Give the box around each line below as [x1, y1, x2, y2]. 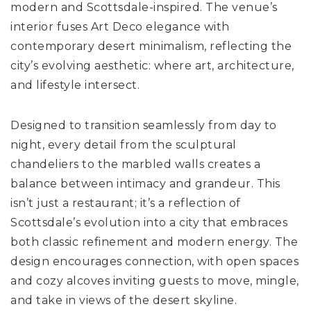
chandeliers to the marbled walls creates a [10, 158, 260, 171]
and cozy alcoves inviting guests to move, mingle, [10, 274, 299, 288]
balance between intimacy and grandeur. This [10, 177, 280, 191]
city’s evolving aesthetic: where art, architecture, [10, 59, 294, 73]
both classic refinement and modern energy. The [10, 235, 298, 249]
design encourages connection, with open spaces [10, 255, 299, 269]
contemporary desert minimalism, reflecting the [10, 40, 292, 53]
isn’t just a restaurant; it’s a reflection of [10, 196, 241, 210]
